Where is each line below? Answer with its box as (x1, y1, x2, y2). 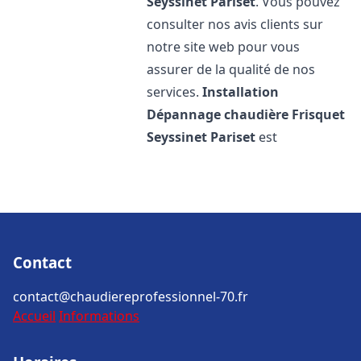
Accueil (13, 307, 56, 325)
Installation (202, 83, 280, 101)
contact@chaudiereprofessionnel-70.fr (13, 288, 248, 305)
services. (147, 83, 203, 101)
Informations (59, 307, 139, 325)
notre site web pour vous (147, 38, 301, 56)
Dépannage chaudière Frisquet (147, 106, 346, 123)
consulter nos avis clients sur (147, 15, 324, 33)
